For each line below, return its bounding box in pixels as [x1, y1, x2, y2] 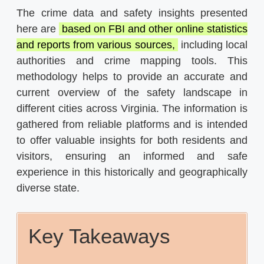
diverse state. [16, 181, 80, 194]
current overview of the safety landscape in [16, 86, 247, 98]
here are [16, 22, 59, 35]
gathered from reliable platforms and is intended [16, 118, 247, 130]
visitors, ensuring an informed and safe [16, 150, 247, 162]
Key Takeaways [28, 224, 170, 247]
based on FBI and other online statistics [59, 22, 247, 35]
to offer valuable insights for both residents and [16, 134, 247, 146]
